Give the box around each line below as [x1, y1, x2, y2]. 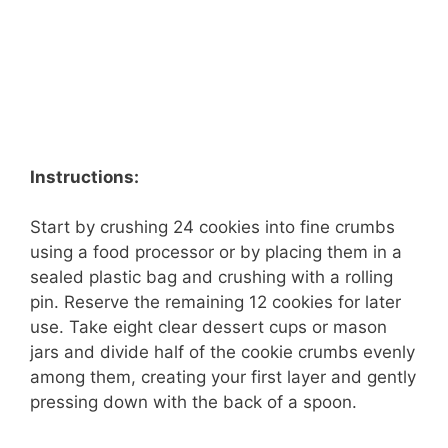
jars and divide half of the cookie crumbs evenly [30, 342, 415, 363]
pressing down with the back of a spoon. [30, 392, 357, 413]
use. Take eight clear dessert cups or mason [30, 317, 387, 338]
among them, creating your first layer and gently [30, 367, 416, 388]
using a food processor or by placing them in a [30, 242, 402, 263]
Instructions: [30, 166, 139, 187]
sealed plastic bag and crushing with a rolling [30, 267, 393, 288]
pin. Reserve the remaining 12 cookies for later [30, 292, 401, 313]
